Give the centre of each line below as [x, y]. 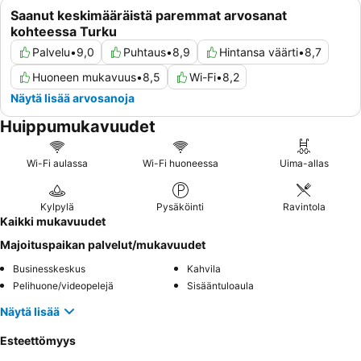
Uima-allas [304, 164]
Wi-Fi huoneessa [180, 164]
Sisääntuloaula [220, 286]
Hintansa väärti [259, 52]
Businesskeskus [49, 269]
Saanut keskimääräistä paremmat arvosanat [149, 16]
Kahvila [204, 269]
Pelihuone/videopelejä [63, 286]
